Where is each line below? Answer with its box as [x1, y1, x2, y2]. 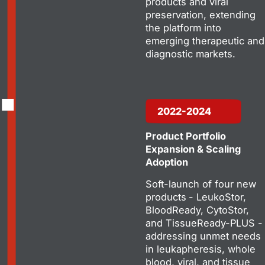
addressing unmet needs [146, 230, 261, 242]
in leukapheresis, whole [146, 243, 256, 255]
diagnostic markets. [146, 47, 235, 60]
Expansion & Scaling [146, 143, 241, 155]
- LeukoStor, [189, 190, 246, 203]
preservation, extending [146, 8, 256, 21]
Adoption [146, 156, 188, 168]
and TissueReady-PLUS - [146, 216, 263, 229]
